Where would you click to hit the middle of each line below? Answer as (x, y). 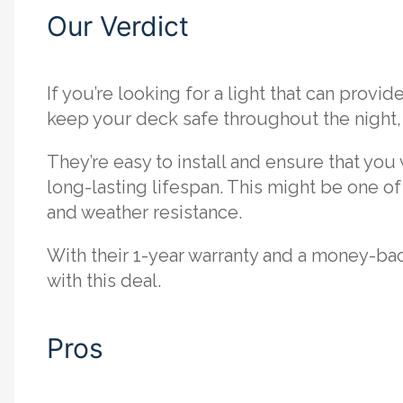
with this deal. (104, 281)
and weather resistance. (144, 213)
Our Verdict (118, 27)
